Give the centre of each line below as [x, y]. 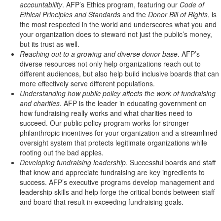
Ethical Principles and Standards [70, 14]
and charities [40, 103]
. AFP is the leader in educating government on [133, 103]
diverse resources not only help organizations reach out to [110, 64]
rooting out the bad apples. [62, 152]
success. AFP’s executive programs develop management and [117, 182]
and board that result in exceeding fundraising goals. [102, 202]
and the [134, 14]
